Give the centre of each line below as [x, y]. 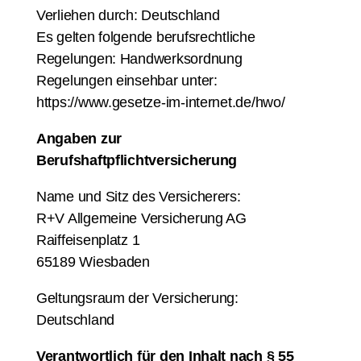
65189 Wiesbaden [93, 262]
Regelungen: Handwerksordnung [139, 59]
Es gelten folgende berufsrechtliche [146, 37]
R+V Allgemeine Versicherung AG [141, 218]
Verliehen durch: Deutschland [128, 15]
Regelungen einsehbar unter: [127, 81]
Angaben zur [79, 139]
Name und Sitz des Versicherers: [139, 197]
